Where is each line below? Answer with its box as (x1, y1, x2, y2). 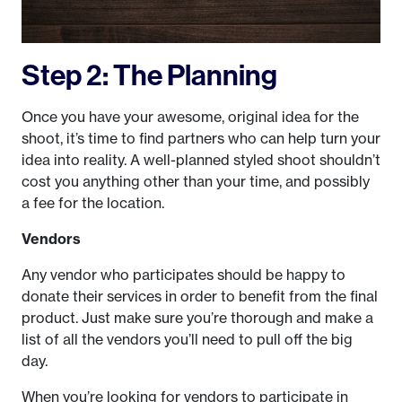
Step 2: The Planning (22, 56, 277, 92)
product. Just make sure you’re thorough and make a (22, 308, 373, 327)
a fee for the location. (22, 193, 164, 212)
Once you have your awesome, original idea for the (22, 107, 359, 126)
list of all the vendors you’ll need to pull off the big (22, 329, 353, 348)
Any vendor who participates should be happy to (22, 265, 345, 284)
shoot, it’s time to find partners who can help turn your (22, 128, 380, 147)
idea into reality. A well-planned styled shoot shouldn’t (22, 150, 380, 169)
